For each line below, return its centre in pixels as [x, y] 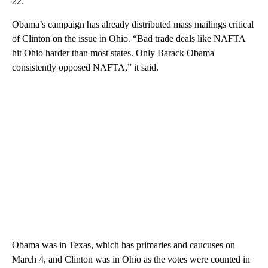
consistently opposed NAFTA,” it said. [85, 68]
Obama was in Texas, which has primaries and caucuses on [124, 245]
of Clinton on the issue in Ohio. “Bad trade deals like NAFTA [129, 39]
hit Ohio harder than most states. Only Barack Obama [113, 53]
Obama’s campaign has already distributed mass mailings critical [133, 25]
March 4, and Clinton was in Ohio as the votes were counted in [131, 260]
